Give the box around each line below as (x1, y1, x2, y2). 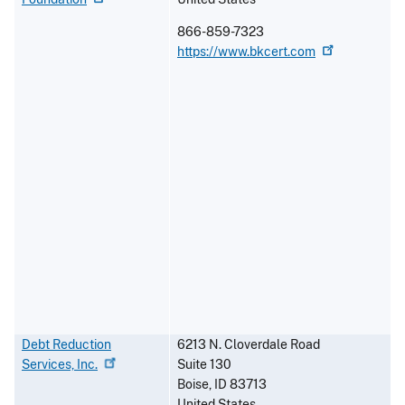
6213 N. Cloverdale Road (177, 337, 320, 353)
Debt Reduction (22, 337, 111, 353)
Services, (22, 357, 77, 372)
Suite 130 (177, 357, 231, 372)
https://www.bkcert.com (177, 44, 316, 60)
